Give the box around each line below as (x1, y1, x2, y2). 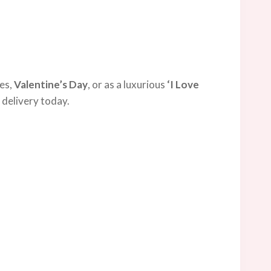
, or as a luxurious (88, 77, 167, 91)
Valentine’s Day (14, 77, 88, 91)
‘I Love (167, 77, 199, 91)
